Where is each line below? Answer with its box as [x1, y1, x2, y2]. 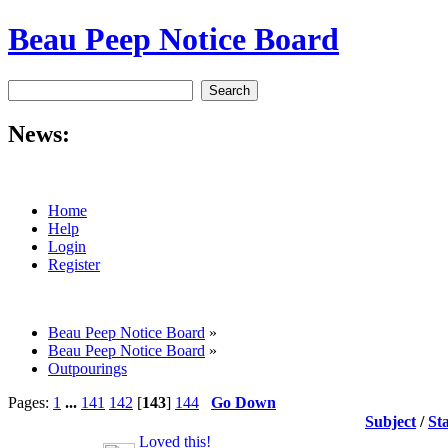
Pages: [8, 393, 53, 411]
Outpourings [48, 359, 127, 377]
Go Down [211, 393, 276, 411]
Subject [365, 412, 416, 430]
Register [48, 255, 100, 273]
